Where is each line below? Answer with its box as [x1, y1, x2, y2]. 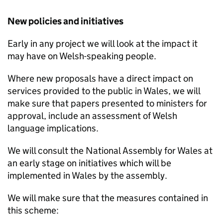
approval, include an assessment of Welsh [7, 110, 177, 121]
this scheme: [7, 205, 59, 216]
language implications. [7, 122, 99, 134]
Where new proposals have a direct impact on [7, 73, 193, 84]
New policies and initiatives [7, 15, 123, 27]
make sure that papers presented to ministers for [7, 98, 207, 109]
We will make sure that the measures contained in [7, 192, 208, 204]
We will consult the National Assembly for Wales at [7, 145, 213, 156]
